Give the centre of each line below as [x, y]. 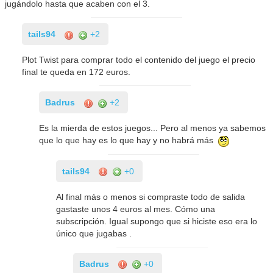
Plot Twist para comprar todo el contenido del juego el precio [139, 60]
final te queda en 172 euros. [76, 72]
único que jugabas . [94, 233]
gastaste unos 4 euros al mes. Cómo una [136, 209]
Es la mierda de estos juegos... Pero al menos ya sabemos [153, 128]
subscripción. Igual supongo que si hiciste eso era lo [157, 221]
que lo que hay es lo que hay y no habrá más [129, 140]
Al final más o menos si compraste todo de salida [151, 197]
